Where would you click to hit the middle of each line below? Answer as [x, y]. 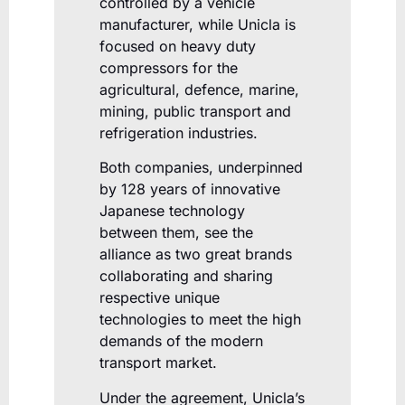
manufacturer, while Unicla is [198, 25]
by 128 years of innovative [190, 189]
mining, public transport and [195, 112]
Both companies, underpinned [201, 168]
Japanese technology [172, 211]
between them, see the [176, 233]
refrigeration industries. [179, 133]
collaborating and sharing [186, 276]
